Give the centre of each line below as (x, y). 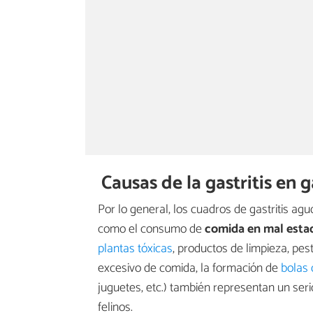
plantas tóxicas (135, 248)
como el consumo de (151, 229)
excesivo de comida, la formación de (189, 268)
